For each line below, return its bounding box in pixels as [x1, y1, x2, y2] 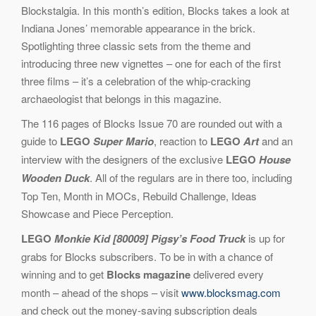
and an [259, 133, 293, 148]
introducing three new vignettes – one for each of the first [21, 55, 281, 71]
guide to [21, 133, 57, 148]
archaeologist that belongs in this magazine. [21, 90, 221, 106]
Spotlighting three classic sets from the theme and [21, 37, 250, 53]
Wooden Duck [21, 169, 90, 186]
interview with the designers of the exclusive [21, 151, 226, 166]
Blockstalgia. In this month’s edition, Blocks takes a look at [21, 2, 289, 18]
